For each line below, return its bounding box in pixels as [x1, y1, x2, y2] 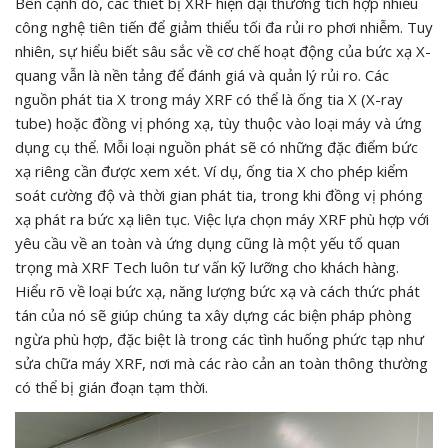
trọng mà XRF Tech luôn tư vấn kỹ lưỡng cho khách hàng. [15, 256, 399, 277]
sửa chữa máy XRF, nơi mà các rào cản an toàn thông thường [15, 352, 428, 373]
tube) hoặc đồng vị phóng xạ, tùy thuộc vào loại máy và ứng [15, 112, 422, 133]
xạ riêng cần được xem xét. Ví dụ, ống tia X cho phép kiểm [15, 160, 408, 181]
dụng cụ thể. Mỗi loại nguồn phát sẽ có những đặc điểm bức [15, 136, 418, 157]
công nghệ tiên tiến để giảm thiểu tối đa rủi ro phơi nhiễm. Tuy [15, 16, 433, 37]
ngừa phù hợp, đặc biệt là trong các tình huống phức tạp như [15, 328, 424, 349]
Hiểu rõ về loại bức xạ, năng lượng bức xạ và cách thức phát [15, 280, 420, 301]
